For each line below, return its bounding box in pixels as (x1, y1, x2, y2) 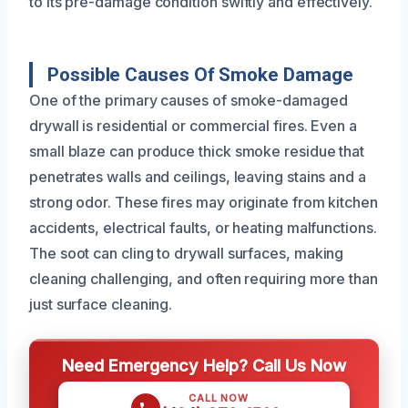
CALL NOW (189, 391, 249, 404)
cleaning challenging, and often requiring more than (29, 269, 378, 288)
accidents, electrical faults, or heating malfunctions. (29, 218, 377, 237)
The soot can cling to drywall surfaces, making (29, 243, 344, 262)
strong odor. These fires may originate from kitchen (29, 192, 378, 211)
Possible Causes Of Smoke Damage (47, 63, 353, 86)
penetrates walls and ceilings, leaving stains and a (29, 167, 366, 186)
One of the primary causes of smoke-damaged (29, 90, 348, 109)
